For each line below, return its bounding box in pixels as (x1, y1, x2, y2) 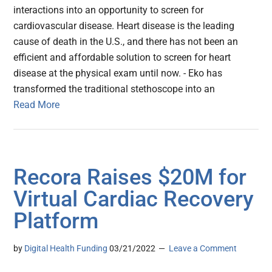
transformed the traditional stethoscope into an (13, 83, 216, 95)
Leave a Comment (169, 243, 237, 254)
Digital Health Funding (24, 243, 108, 254)
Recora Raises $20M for (13, 165, 247, 191)
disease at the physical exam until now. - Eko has (13, 67, 223, 80)
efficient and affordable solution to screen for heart (13, 52, 231, 64)
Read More (13, 99, 60, 111)
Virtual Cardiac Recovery (13, 186, 254, 212)
